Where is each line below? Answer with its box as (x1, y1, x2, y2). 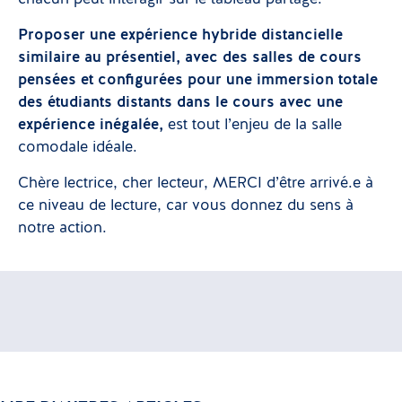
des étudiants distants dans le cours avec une (18, 95, 343, 110)
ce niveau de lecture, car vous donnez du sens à (18, 198, 354, 214)
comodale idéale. (18, 140, 137, 155)
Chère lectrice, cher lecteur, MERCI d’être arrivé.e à (18, 176, 373, 191)
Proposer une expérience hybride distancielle (18, 28, 343, 43)
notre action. (18, 221, 107, 236)
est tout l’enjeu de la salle (168, 118, 342, 133)
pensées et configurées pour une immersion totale (18, 73, 378, 88)
